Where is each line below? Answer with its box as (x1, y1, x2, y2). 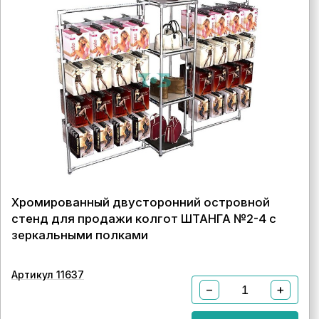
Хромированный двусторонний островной (11, 195, 270, 209)
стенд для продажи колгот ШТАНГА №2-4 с (11, 211, 276, 226)
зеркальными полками (11, 228, 148, 242)
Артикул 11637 (11, 268, 84, 281)
